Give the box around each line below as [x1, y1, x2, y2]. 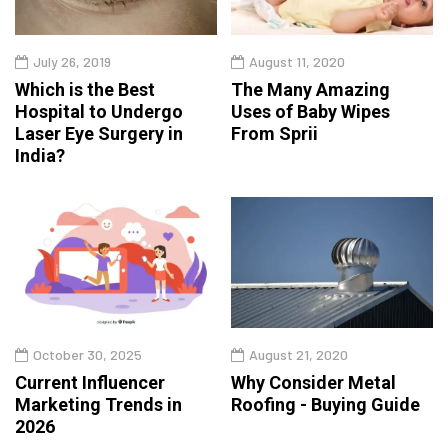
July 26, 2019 [33, 52, 111, 70]
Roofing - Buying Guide [231, 393, 420, 415]
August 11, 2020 [249, 52, 345, 70]
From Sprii [231, 122, 318, 144]
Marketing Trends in [15, 393, 182, 415]
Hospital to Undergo [15, 100, 183, 122]
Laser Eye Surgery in [15, 122, 183, 144]
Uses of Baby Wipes [231, 100, 390, 122]
